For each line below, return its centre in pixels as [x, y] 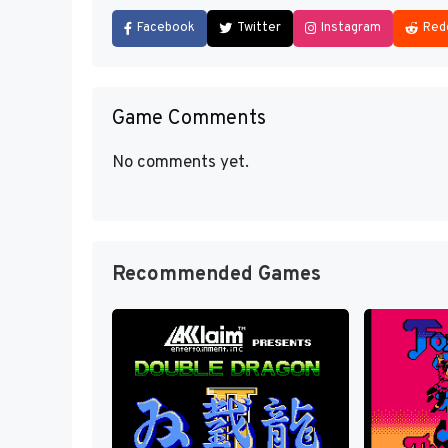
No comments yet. [180, 162]
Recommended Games [216, 275]
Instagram [351, 27]
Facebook [166, 27]
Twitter [259, 27]
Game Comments [189, 118]
